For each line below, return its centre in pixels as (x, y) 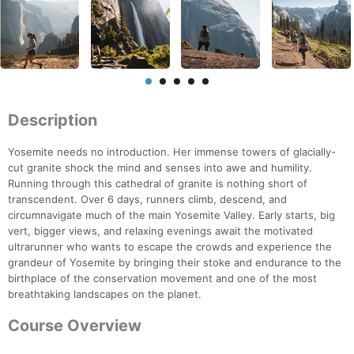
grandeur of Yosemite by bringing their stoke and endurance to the (175, 263)
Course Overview (75, 326)
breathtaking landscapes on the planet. (105, 294)
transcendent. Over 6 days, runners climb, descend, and (147, 200)
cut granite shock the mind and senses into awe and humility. (160, 168)
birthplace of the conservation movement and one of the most (162, 279)
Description (53, 121)
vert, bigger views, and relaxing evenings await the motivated (160, 231)
